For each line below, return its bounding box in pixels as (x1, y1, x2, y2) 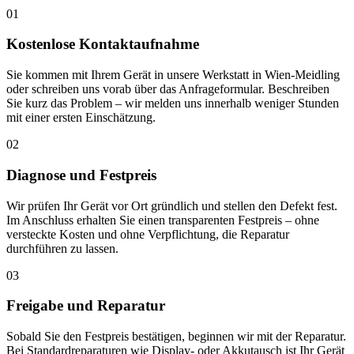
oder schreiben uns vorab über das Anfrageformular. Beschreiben (6, 82, 330, 96)
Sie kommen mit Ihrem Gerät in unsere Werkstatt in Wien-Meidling (6, 68, 340, 82)
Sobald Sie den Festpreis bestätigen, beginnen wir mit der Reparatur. (6, 329, 346, 343)
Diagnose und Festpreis (6, 166, 156, 183)
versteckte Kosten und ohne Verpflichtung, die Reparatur (6, 227, 289, 241)
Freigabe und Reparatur (6, 297, 165, 314)
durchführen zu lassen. (6, 241, 119, 255)
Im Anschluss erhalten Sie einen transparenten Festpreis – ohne (6, 213, 319, 227)
